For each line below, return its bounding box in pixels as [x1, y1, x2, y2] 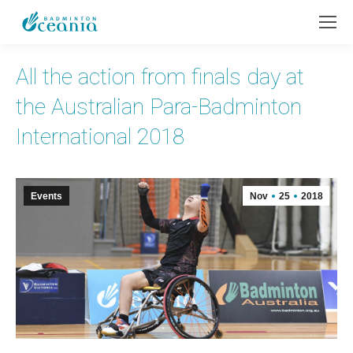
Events [31, 191, 62, 202]
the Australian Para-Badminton [16, 94, 302, 120]
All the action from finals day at [16, 64, 304, 90]
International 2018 [16, 124, 184, 150]
